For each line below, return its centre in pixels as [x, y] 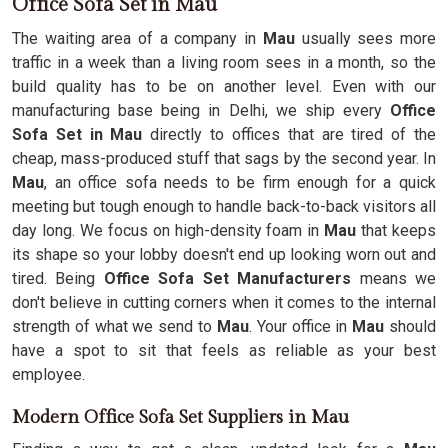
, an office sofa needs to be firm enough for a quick [240, 182]
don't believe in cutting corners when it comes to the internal [224, 302]
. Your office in [300, 326]
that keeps [399, 230]
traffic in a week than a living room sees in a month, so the [224, 62]
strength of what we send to [112, 326]
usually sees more [365, 38]
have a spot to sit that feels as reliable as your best [224, 350]
